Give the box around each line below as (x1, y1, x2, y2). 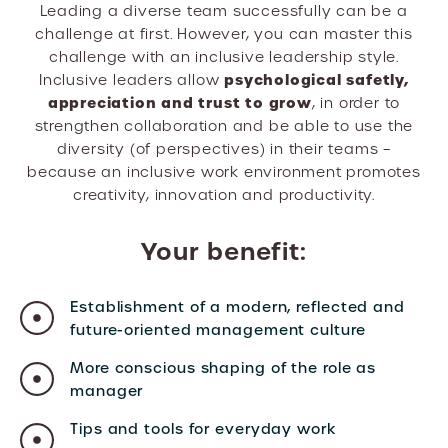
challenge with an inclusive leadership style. (49, 48, 399, 66)
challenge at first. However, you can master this (35, 25, 413, 43)
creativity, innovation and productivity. (73, 186, 375, 204)
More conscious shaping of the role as (70, 359, 377, 377)
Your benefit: (141, 236, 307, 267)
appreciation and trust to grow (47, 93, 312, 113)
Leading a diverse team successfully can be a (40, 2, 408, 20)
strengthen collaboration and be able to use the (34, 117, 414, 135)
